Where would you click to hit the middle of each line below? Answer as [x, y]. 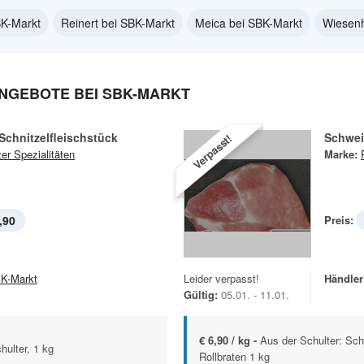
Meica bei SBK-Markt [249, 23]
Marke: [341, 154]
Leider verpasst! [221, 278]
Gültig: [201, 295]
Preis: [339, 220]
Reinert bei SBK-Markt [118, 23]
